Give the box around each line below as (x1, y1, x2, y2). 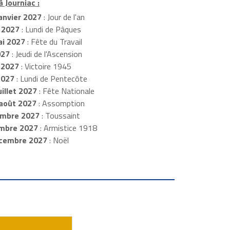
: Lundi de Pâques (19, 23, 81, 36)
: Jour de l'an (41, 11, 85, 24)
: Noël (47, 134, 69, 147)
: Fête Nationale (36, 85, 94, 98)
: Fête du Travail (25, 35, 82, 48)
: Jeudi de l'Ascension (9, 48, 82, 61)
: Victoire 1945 (18, 60, 71, 73)
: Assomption (36, 97, 85, 110)
